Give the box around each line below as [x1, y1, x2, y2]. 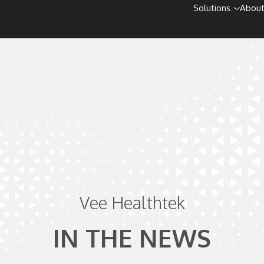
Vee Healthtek [79, 192, 185, 213]
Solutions [193, 2, 230, 14]
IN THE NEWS [53, 222, 211, 253]
